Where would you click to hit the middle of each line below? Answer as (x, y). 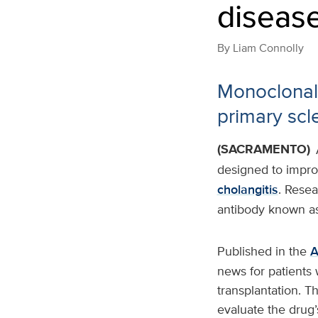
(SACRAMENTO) (263, 149)
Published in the (263, 251)
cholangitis (247, 190)
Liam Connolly (268, 48)
